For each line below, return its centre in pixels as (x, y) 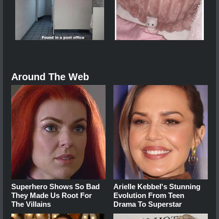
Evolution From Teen (149, 195)
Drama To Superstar (148, 204)
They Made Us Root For (52, 195)
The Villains (31, 204)
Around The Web (50, 77)
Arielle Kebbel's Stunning (157, 186)
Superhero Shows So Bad (55, 186)
